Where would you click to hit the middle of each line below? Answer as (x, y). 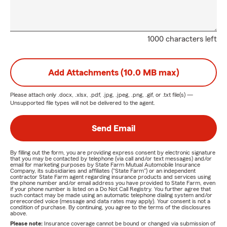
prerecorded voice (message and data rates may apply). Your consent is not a (110, 201)
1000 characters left (182, 39)
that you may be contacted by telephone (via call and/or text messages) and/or (111, 159)
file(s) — (182, 95)
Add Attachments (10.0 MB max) (113, 72)
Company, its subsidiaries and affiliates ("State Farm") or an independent (103, 171)
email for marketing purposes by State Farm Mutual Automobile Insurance (105, 165)
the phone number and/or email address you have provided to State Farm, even (113, 183)
